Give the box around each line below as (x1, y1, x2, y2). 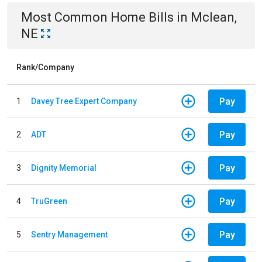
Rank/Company (16, 63, 74, 72)
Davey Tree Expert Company (31, 96, 137, 106)
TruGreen (31, 196, 67, 206)
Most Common (21, 10, 111, 25)
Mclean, (191, 10, 237, 25)
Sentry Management (31, 229, 108, 239)
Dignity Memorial (31, 163, 96, 173)
